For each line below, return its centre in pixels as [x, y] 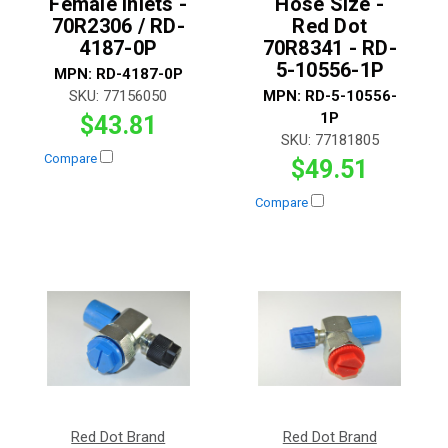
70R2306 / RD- [118, 25]
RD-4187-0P [139, 73]
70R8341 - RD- [329, 47]
